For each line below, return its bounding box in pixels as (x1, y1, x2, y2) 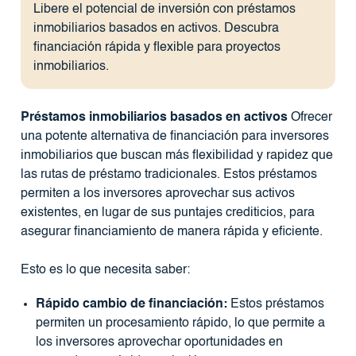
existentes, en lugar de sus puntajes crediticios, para (20, 207, 315, 220)
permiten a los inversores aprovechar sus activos (20, 188, 295, 201)
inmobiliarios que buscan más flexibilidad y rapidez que (20, 149, 333, 163)
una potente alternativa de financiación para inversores (20, 130, 329, 144)
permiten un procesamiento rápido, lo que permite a (35, 316, 325, 330)
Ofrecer (287, 111, 332, 125)
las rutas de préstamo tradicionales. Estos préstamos (20, 168, 317, 182)
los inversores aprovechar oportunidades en (35, 335, 283, 349)
